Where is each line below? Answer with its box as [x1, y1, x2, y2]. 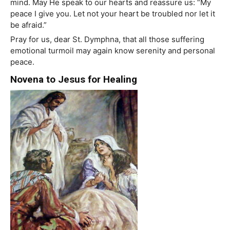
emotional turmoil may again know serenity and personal [10, 46, 215, 56]
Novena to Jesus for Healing [10, 73, 137, 86]
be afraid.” [10, 20, 47, 30]
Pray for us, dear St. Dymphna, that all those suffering [10, 34, 204, 45]
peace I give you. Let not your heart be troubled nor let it [10, 9, 215, 19]
